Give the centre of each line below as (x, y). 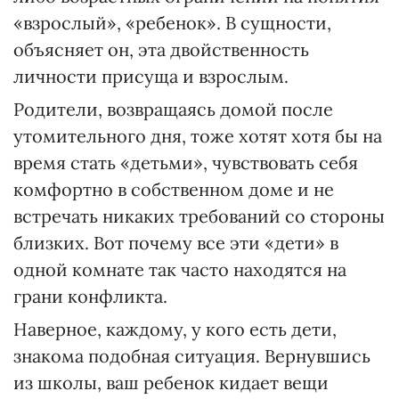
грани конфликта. (90, 296)
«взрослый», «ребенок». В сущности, (172, 23)
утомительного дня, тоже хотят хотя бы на (198, 136)
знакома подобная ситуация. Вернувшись (192, 356)
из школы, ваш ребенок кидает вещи (171, 383)
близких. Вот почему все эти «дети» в (176, 243)
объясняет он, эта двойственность (161, 49)
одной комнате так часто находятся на (180, 269)
